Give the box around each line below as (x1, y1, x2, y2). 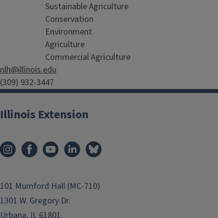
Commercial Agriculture (45, 51, 130, 63)
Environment (45, 26, 92, 38)
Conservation (45, 13, 93, 25)
